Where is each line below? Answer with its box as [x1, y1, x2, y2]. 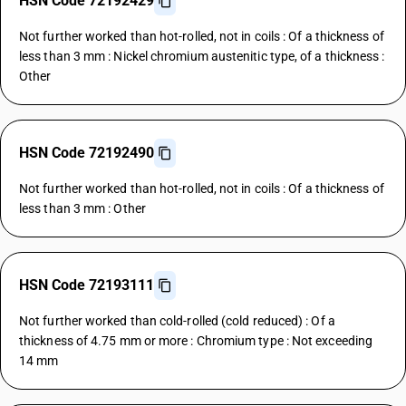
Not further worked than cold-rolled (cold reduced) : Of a [19, 314, 335, 328]
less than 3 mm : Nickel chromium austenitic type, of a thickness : [19, 49, 385, 63]
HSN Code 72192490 [19, 144, 154, 161]
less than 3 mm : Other [19, 201, 146, 216]
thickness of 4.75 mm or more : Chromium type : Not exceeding [19, 333, 373, 348]
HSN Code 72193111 [19, 276, 154, 294]
